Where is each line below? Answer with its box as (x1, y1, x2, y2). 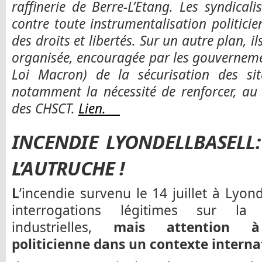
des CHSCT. (12, 99, 78, 118)
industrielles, (12, 218, 113, 237)
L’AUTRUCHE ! (12, 154, 125, 181)
